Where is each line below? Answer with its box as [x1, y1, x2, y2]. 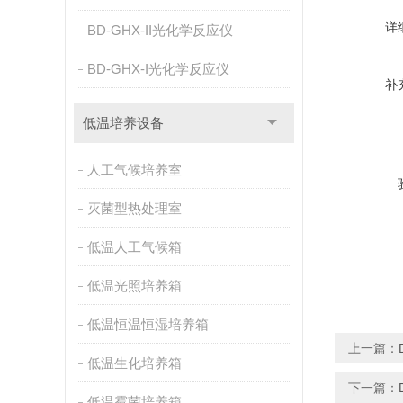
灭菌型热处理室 [86, 201, 182, 216]
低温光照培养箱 [86, 278, 182, 293]
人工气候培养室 [86, 162, 182, 177]
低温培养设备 [82, 115, 164, 130]
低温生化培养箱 [86, 355, 182, 371]
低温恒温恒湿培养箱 [86, 317, 209, 332]
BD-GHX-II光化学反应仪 [86, 22, 233, 38]
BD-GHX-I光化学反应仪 [86, 61, 229, 76]
